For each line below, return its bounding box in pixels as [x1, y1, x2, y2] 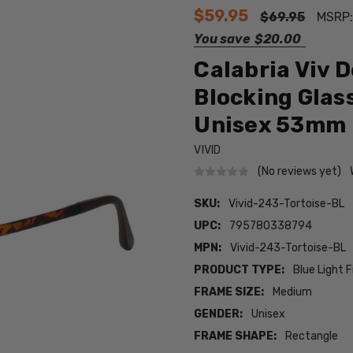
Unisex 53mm [194, 111, 347, 138]
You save [194, 32, 251, 46]
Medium [273, 285, 313, 299]
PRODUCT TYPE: [194, 263, 285, 277]
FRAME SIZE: [194, 285, 265, 299]
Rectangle [285, 329, 339, 344]
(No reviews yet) [258, 164, 342, 178]
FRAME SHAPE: [194, 329, 277, 344]
